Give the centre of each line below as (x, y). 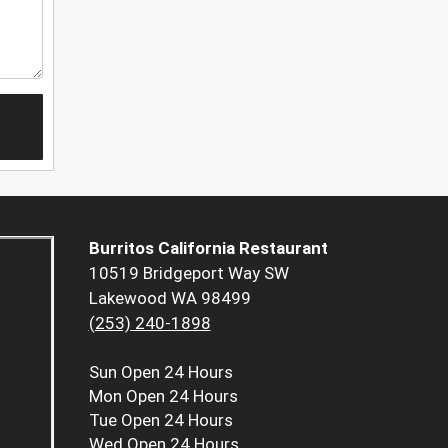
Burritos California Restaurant (208, 248)
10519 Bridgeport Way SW (188, 273)
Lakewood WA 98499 (169, 298)
